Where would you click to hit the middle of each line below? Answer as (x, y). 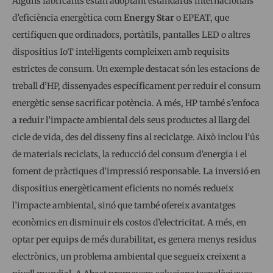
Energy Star (149, 18)
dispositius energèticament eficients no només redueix (123, 189)
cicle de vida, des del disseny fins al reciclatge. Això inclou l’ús (136, 137)
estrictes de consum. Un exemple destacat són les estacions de (136, 69)
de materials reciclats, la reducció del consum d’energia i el (129, 154)
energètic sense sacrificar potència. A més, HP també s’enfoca (136, 103)
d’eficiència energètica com (68, 18)
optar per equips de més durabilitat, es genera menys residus (134, 240)
